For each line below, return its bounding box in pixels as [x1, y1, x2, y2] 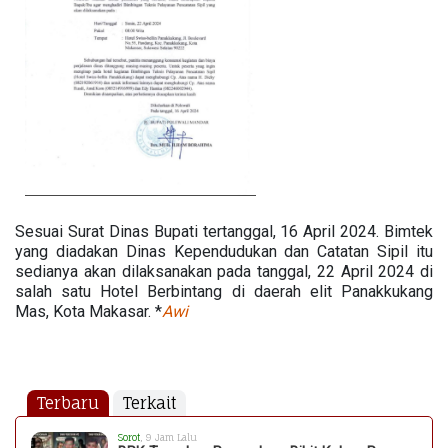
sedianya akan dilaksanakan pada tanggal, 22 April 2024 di [15, 261, 433, 281]
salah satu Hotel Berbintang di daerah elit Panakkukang [15, 281, 433, 301]
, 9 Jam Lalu [140, 431, 198, 443]
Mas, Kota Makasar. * [15, 301, 162, 321]
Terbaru [37, 392, 99, 413]
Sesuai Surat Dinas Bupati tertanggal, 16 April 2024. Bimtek [15, 221, 433, 241]
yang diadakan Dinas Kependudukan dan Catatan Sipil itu [15, 241, 433, 261]
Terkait [123, 392, 176, 413]
